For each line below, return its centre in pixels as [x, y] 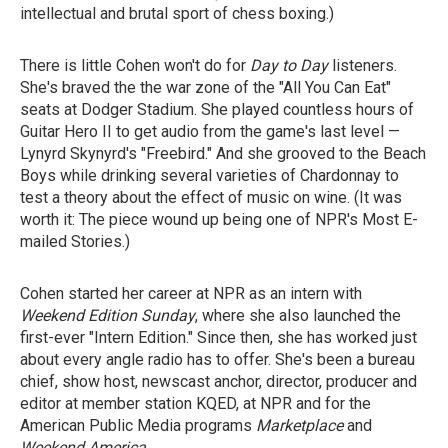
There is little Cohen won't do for [135, 65]
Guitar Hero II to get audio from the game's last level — [210, 131]
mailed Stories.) [75, 241]
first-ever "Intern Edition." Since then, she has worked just [218, 337]
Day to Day [289, 65]
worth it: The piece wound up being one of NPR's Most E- [219, 219]
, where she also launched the [298, 315]
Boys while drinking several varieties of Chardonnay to [209, 175]
